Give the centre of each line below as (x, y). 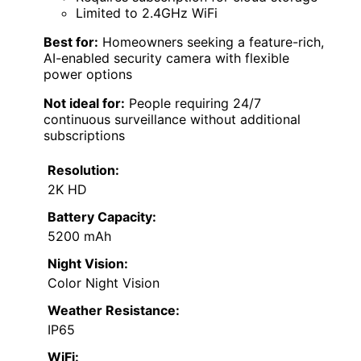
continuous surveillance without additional (172, 120)
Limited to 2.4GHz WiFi (147, 13)
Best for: (71, 42)
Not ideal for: (84, 104)
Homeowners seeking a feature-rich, (211, 42)
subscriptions (84, 136)
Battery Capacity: (102, 217)
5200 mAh (79, 237)
